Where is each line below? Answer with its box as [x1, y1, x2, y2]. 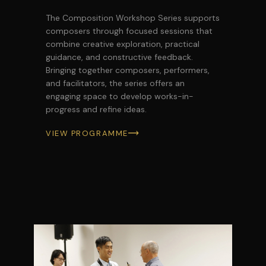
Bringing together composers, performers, [46, 65, 210, 76]
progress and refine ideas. [46, 104, 147, 115]
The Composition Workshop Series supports [46, 12, 220, 24]
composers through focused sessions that [46, 26, 213, 37]
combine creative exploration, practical [46, 39, 199, 50]
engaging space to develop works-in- [46, 91, 194, 102]
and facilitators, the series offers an [46, 78, 185, 89]
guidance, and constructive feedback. [46, 52, 193, 63]
